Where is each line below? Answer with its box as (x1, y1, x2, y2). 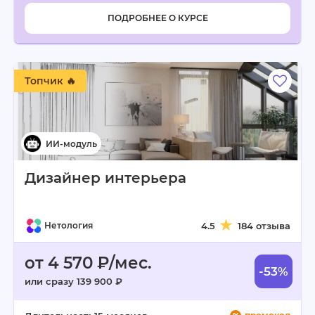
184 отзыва (238, 220, 290, 231)
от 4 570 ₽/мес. (25, 253, 152, 273)
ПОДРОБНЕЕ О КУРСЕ (107, 13, 208, 23)
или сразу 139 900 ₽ (25, 276, 122, 287)
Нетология (44, 220, 93, 231)
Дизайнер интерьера (25, 169, 186, 186)
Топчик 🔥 (25, 75, 76, 87)
